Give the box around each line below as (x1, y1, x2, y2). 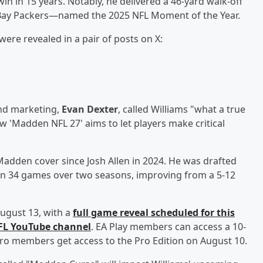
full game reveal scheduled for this (73, 205, 235, 219)
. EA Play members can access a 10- (91, 220, 246, 233)
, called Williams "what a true (118, 102, 245, 116)
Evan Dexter (62, 102, 118, 116)
